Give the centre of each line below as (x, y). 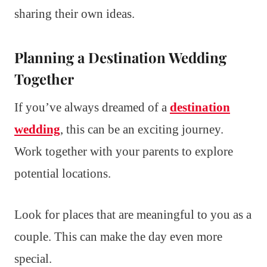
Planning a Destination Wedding (120, 57)
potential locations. (63, 173)
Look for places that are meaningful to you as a (133, 214)
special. (33, 258)
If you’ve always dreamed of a (92, 107)
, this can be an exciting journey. (142, 129)
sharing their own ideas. (74, 13)
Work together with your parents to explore (124, 151)
